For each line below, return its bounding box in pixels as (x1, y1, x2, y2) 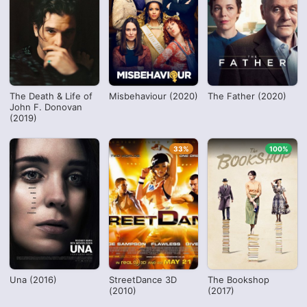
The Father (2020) (208, 90, 287, 102)
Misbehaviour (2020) (108, 90, 198, 102)
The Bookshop (208, 273, 270, 285)
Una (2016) (10, 273, 58, 285)
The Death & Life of (10, 90, 93, 102)
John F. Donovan (10, 101, 83, 113)
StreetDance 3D (108, 273, 177, 285)
